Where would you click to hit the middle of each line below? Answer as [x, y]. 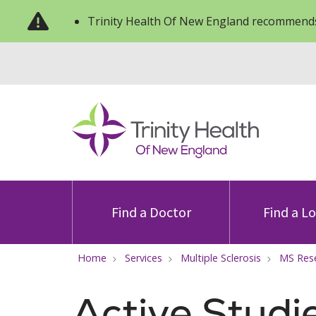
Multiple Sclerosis [221, 258]
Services [144, 258]
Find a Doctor [151, 212]
